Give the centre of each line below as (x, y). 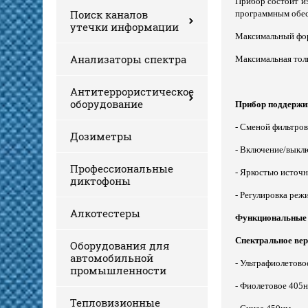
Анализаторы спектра (128, 59)
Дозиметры (101, 136)
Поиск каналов (109, 14)
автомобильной (112, 257)
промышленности (118, 270)
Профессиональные (122, 168)
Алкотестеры (105, 213)
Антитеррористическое (132, 91)
